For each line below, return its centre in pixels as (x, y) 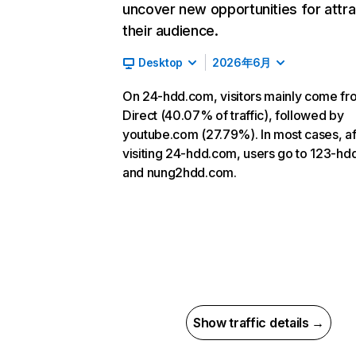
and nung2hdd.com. (180, 172)
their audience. (170, 31)
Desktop (161, 62)
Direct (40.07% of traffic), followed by (233, 115)
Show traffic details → (259, 323)
